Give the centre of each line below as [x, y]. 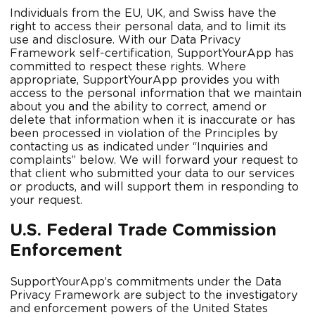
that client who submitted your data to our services [152, 173]
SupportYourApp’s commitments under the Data [146, 282]
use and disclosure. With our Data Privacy [125, 40]
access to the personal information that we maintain [156, 93]
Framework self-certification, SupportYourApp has [152, 53]
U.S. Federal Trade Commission [143, 231]
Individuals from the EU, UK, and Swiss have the [143, 13]
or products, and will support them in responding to [154, 187]
